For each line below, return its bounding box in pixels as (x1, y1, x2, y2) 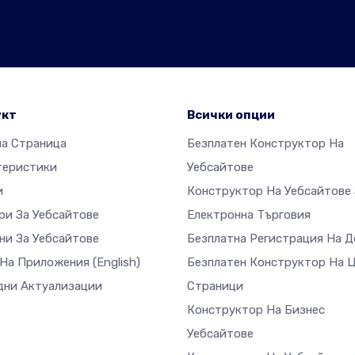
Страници (187, 279, 243, 293)
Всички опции (187, 108, 275, 122)
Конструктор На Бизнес (187, 303, 325, 317)
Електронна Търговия (187, 208, 311, 222)
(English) (93, 255, 140, 269)
